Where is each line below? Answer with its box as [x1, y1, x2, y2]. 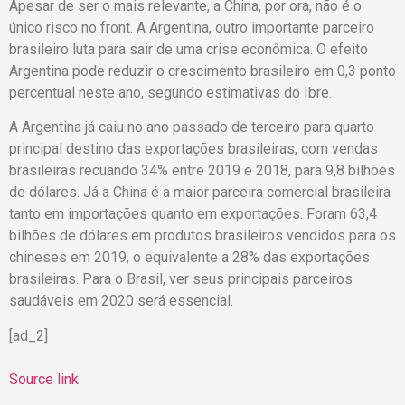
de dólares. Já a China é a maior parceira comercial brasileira [9, 184, 391, 202]
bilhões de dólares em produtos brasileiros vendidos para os [9, 227, 396, 245]
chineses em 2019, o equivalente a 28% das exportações [9, 249, 370, 267]
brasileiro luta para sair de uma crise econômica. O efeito [9, 40, 368, 58]
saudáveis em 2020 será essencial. [9, 292, 233, 310]
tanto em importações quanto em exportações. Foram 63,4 [9, 205, 377, 223]
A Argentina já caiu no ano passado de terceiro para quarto [9, 118, 374, 137]
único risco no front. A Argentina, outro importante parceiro [9, 18, 374, 36]
